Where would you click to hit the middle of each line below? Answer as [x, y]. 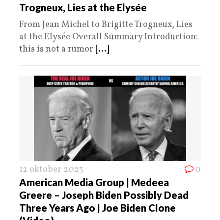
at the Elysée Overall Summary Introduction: [109, 37]
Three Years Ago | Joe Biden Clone [97, 208]
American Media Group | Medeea [94, 182]
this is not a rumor [57, 50]
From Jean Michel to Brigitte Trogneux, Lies [106, 25]
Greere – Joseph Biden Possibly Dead [104, 195]
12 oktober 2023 [51, 170]
